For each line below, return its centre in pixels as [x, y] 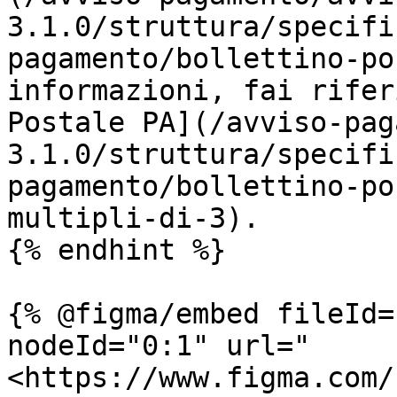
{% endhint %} [117, 250]
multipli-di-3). [133, 218]
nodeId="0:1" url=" [159, 346]
